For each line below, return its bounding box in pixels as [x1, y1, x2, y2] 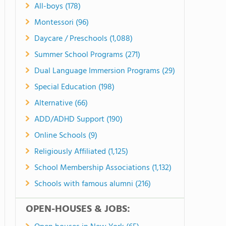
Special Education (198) [34, 81, 115, 94]
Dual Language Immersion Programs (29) [34, 65, 175, 78]
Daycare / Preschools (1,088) [34, 32, 133, 45]
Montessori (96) [34, 16, 89, 29]
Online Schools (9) [34, 129, 97, 142]
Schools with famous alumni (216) [34, 178, 151, 191]
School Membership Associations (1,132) [34, 161, 172, 175]
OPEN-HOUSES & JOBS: [26, 201, 130, 217]
